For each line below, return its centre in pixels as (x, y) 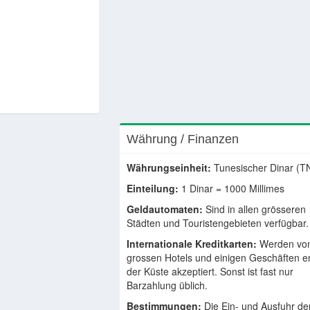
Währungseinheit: (169, 167)
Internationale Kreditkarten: (192, 244)
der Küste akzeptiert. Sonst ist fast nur (210, 271)
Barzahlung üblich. (167, 285)
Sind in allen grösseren (255, 209)
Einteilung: (153, 188)
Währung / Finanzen (183, 139)
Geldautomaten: (165, 209)
